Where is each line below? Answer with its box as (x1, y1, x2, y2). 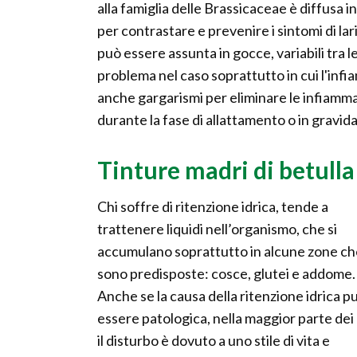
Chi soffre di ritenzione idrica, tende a (97, 198, 328, 216)
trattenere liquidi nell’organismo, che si (97, 220, 337, 238)
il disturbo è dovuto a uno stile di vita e (97, 331, 330, 350)
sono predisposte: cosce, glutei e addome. (97, 265, 355, 283)
